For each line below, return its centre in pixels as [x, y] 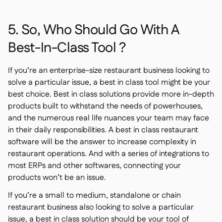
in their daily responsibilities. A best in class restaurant [103, 130]
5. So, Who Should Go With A [94, 30]
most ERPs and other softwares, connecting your [94, 166]
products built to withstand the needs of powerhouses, [105, 106]
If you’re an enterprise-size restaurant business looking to [109, 71]
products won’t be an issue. [57, 178]
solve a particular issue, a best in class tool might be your [109, 83]
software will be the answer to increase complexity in [102, 142]
